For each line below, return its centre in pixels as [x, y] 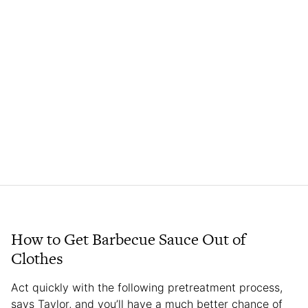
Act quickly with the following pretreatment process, [147, 287]
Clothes [37, 258]
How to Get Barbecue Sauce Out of [128, 239]
